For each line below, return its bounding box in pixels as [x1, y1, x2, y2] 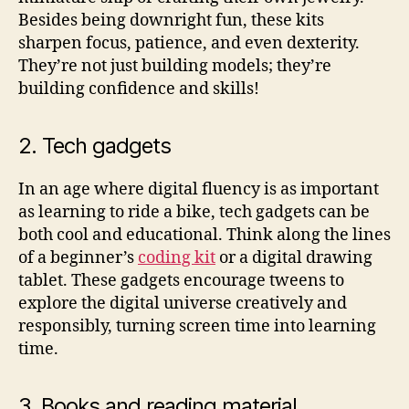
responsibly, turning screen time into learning [18, 315, 376, 337]
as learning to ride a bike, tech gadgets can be [18, 201, 370, 223]
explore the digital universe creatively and [18, 292, 347, 314]
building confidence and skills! [18, 78, 259, 100]
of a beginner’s [18, 246, 138, 268]
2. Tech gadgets [18, 131, 172, 159]
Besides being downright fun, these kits [18, 9, 324, 31]
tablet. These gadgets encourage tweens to [18, 269, 344, 291]
